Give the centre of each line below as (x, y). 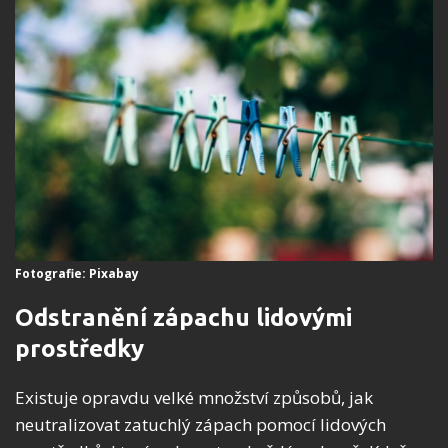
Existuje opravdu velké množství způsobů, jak (194, 398)
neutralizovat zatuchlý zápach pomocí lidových (200, 425)
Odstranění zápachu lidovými (183, 318)
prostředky (79, 349)
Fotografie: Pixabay (77, 274)
